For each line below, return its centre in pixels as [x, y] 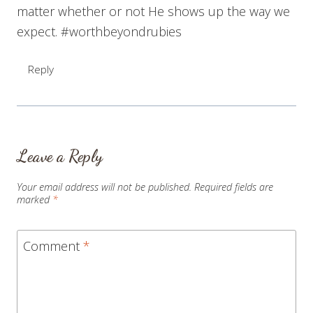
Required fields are [234, 187]
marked [35, 200]
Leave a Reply [60, 156]
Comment [53, 246]
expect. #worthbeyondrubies [99, 31]
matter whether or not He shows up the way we [153, 11]
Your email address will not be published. [104, 187]
